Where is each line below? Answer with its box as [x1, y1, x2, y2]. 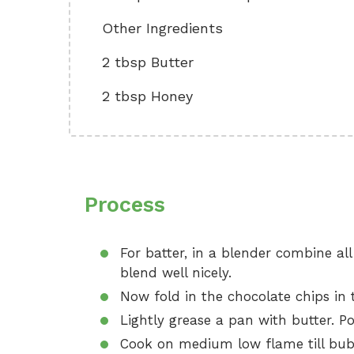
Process [85, 192, 165, 217]
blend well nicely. [120, 265, 232, 281]
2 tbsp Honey [102, 88, 193, 104]
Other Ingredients [102, 20, 223, 36]
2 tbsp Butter [102, 54, 194, 70]
